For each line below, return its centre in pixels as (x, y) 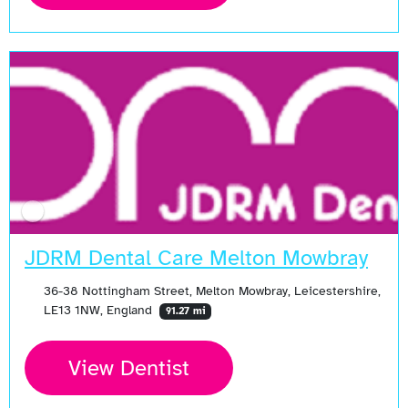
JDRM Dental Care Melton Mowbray (196, 258)
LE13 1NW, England (99, 310)
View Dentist (129, 368)
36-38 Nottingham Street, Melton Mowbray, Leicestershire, (212, 291)
